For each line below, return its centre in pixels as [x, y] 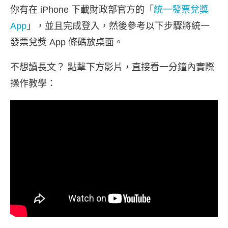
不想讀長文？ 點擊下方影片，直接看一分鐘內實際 [112, 67]
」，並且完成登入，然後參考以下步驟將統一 [118, 26]
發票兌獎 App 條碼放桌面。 [67, 42]
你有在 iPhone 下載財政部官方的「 [82, 10]
